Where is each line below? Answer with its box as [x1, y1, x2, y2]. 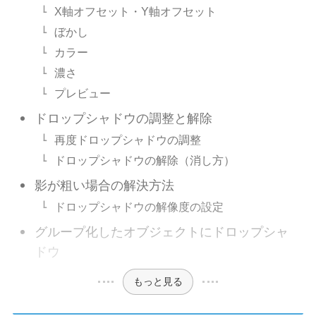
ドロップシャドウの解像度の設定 [54, 200, 224, 214]
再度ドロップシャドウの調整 [54, 133, 202, 147]
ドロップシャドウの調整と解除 [35, 111, 213, 126]
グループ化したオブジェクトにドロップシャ [35, 225, 289, 240]
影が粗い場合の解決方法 [35, 178, 175, 193]
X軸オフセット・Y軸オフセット [54, 5, 217, 18]
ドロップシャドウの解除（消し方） [54, 154, 236, 167]
